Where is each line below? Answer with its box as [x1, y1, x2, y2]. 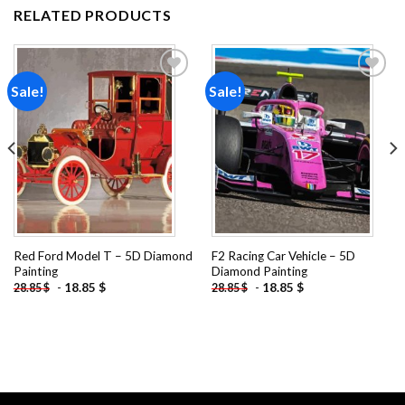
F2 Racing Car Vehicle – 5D [211, 248, 355, 263]
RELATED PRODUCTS [14, 5, 172, 24]
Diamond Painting [211, 263, 307, 278]
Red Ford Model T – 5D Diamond [13, 248, 193, 263]
